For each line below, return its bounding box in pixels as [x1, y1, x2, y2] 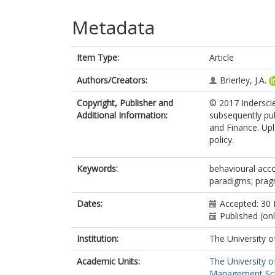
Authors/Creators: [77, 74, 147, 86]
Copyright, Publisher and [77, 97, 173, 109]
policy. [209, 134, 234, 145]
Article [209, 52, 234, 63]
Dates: [77, 198, 103, 209]
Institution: [77, 233, 118, 244]
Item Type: [77, 52, 119, 63]
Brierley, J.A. [220, 74, 266, 86]
